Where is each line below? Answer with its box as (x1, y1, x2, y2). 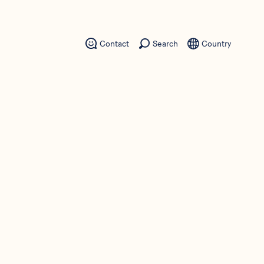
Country (202, 38, 231, 49)
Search (153, 38, 178, 49)
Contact (100, 38, 129, 49)
